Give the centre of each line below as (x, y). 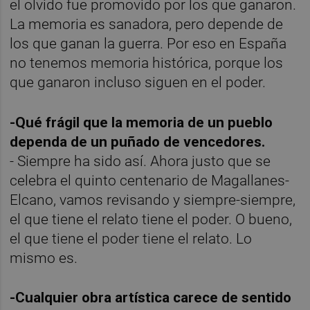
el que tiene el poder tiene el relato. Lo (131, 238)
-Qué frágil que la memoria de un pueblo (142, 122)
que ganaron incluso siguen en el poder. (138, 83)
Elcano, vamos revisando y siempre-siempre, (153, 200)
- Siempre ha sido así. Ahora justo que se (140, 161)
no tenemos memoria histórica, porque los (147, 63)
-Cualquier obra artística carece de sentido (151, 297)
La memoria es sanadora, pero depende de (147, 25)
